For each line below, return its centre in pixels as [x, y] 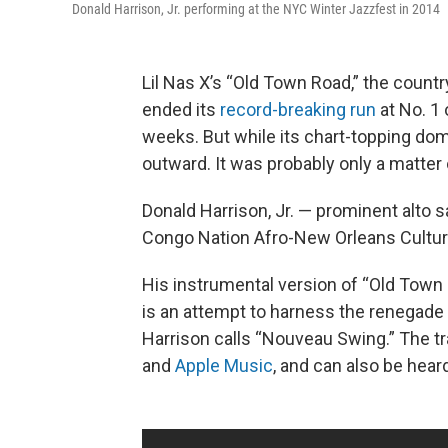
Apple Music [224, 365]
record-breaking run [298, 109]
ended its [181, 109]
